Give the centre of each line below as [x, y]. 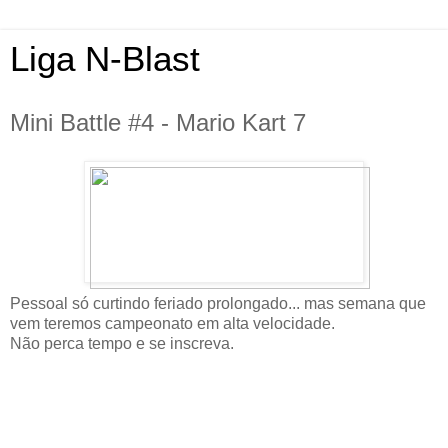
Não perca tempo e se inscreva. [122, 343]
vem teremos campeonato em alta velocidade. [172, 323]
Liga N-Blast [105, 59]
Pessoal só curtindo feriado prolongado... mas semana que [218, 303]
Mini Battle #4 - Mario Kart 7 [158, 122]
